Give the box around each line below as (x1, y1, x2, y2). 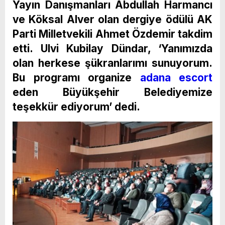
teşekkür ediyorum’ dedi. (13, 100, 140, 113)
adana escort (140, 71, 212, 84)
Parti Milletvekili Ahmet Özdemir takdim (13, 27, 212, 40)
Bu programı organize (13, 71, 140, 84)
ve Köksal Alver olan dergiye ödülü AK (13, 13, 212, 26)
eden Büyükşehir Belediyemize (13, 85, 212, 98)
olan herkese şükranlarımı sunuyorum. (13, 56, 212, 69)
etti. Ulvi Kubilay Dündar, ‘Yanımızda (13, 42, 212, 55)
